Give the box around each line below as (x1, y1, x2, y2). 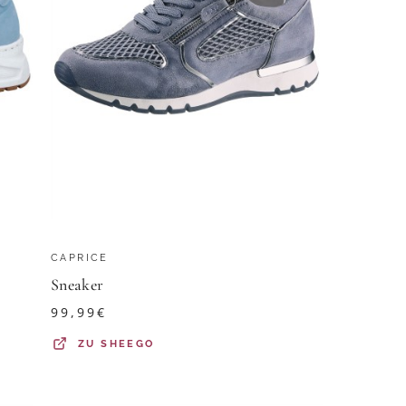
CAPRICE (51, 252, 109, 264)
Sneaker (51, 275, 104, 295)
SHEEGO (101, 338, 155, 350)
